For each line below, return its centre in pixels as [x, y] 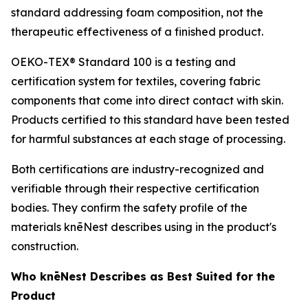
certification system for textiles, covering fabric [136, 81]
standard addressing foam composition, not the [137, 13]
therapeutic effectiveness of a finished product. [137, 32]
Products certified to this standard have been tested [150, 120]
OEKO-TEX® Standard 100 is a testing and [123, 62]
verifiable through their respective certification [135, 189]
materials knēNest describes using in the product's [144, 227]
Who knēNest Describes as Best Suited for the [143, 277]
